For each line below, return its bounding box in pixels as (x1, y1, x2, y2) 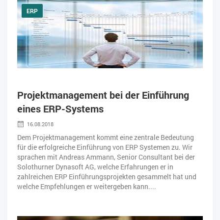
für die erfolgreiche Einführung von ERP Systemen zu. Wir (17, 142, 192, 152)
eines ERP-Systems (17, 102, 104, 115)
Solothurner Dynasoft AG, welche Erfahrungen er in (17, 162, 173, 171)
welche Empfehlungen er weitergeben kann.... (17, 181, 156, 191)
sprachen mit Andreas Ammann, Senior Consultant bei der (17, 152, 195, 162)
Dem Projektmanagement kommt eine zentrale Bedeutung (17, 132, 194, 142)
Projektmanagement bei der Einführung (17, 88, 189, 101)
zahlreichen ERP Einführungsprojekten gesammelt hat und (17, 171, 196, 181)
